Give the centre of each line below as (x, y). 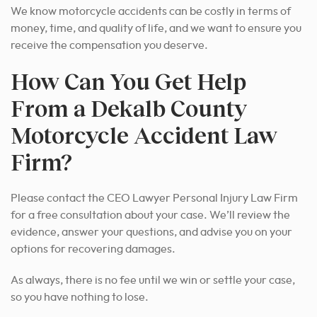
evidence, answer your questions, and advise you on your (151, 232)
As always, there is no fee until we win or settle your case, (153, 280)
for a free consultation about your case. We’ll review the (150, 215)
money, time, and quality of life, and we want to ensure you (156, 28)
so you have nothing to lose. (80, 297)
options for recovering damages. (93, 249)
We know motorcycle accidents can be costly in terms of (151, 11)
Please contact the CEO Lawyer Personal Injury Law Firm (154, 198)
